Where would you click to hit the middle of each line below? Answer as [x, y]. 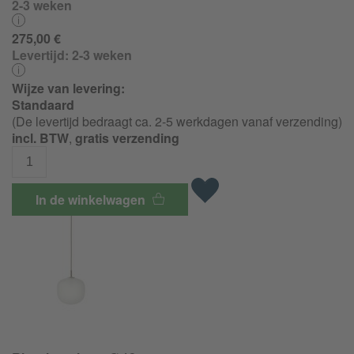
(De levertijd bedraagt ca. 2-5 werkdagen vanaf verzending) [177, 121]
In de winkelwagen [92, 200]
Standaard [43, 104]
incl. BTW [40, 137]
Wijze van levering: [68, 88]
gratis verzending [127, 137]
